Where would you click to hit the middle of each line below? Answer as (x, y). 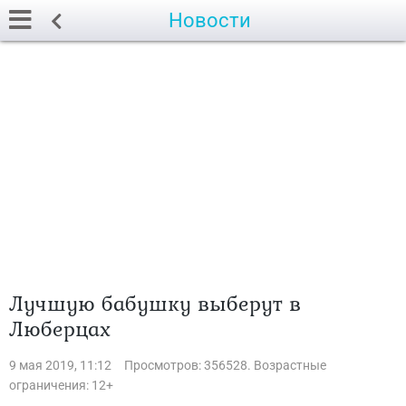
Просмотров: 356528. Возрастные (225, 365)
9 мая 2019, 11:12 (60, 365)
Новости (210, 20)
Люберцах (60, 329)
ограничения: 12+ (61, 385)
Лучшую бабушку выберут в (155, 303)
